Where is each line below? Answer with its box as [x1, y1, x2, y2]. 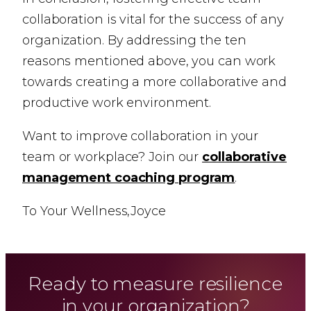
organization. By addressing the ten [22, 33, 246, 48]
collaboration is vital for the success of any [22, 12, 284, 27]
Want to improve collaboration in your [22, 128, 259, 144]
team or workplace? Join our [22, 149, 203, 165]
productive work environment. [22, 95, 212, 110]
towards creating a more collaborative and [22, 74, 287, 90]
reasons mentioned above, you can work [22, 53, 276, 69]
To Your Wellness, [22, 203, 131, 219]
